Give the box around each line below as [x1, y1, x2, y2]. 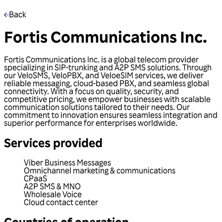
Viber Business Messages [24, 157, 111, 167]
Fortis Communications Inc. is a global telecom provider [4, 54, 199, 64]
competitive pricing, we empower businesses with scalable [4, 94, 211, 104]
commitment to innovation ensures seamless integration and [4, 110, 218, 120]
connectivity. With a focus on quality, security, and [4, 86, 179, 96]
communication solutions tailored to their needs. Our [4, 102, 190, 112]
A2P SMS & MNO [24, 181, 81, 191]
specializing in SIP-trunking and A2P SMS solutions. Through [4, 62, 212, 72]
